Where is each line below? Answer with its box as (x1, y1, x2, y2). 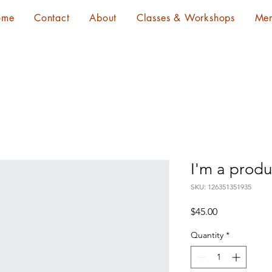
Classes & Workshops (136, 12, 235, 24)
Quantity (191, 229, 223, 240)
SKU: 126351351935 (191, 182, 251, 191)
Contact (34, 12, 70, 24)
